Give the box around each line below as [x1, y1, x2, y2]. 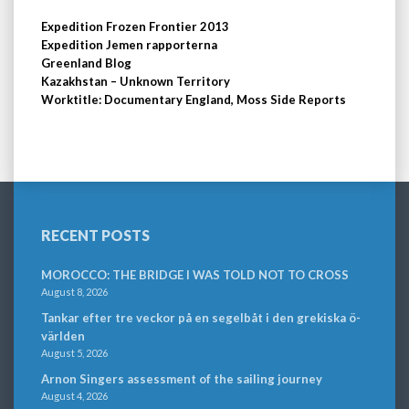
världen [41, 329, 85, 343]
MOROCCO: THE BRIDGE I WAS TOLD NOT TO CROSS [41, 267, 349, 282]
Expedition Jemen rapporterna [41, 37, 217, 52]
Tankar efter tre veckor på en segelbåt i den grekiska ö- [41, 310, 361, 325]
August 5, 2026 [41, 347, 108, 359]
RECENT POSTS [41, 226, 150, 244]
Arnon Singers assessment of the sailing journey [41, 372, 322, 386]
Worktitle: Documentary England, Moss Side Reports [41, 92, 346, 107]
